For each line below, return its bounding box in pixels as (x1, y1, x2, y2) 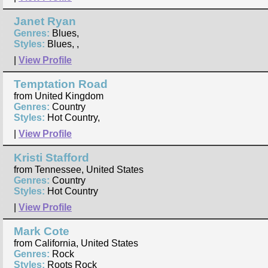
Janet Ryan (14, 15, 76, 28)
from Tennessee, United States (14, 165, 144, 175)
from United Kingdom (14, 91, 103, 102)
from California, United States (14, 238, 138, 249)
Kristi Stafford (14, 151, 89, 165)
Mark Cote (14, 225, 69, 238)
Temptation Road (14, 78, 108, 91)
